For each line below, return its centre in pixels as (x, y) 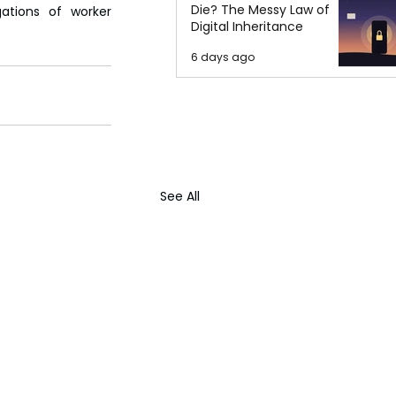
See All (180, 197)
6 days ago (223, 57)
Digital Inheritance (247, 27)
